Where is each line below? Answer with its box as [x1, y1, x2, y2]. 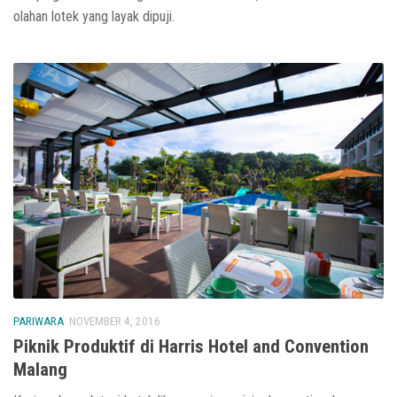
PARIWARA [13, 314, 64, 328]
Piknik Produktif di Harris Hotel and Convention [13, 335, 369, 357]
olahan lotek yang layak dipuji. [13, 7, 175, 25]
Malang [13, 358, 67, 380]
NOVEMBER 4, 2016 [69, 314, 160, 328]
